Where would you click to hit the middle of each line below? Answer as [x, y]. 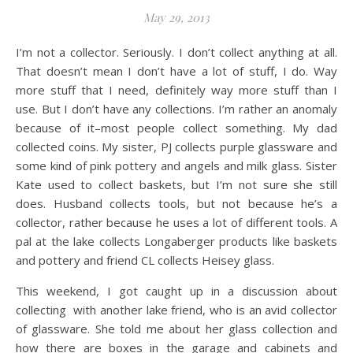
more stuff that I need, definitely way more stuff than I [176, 90]
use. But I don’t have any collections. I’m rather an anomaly [176, 109]
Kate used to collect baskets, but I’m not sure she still [176, 184]
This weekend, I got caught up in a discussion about [176, 291]
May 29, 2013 [176, 17]
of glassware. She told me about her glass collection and [176, 329]
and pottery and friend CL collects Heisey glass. [145, 260]
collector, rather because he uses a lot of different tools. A [176, 222]
